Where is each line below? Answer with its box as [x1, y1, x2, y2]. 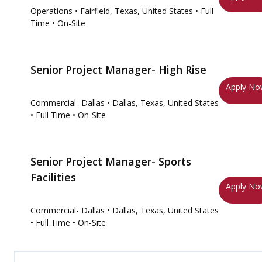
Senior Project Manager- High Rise [30, 63, 206, 77]
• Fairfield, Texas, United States [75, 5, 193, 16]
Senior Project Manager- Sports [30, 154, 191, 168]
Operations [30, 5, 73, 16]
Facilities [30, 170, 76, 184]
